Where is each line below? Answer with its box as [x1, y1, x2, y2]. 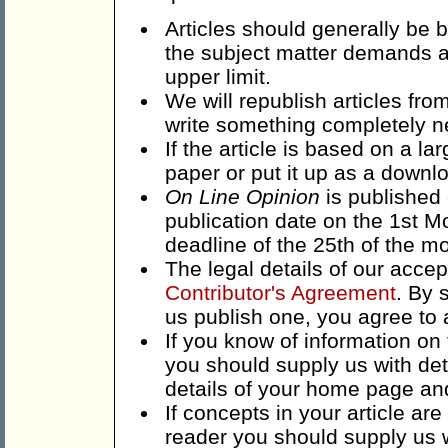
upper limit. [165, 65, 271, 89]
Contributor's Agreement [165, 281, 396, 305]
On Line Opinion [165, 185, 320, 209]
